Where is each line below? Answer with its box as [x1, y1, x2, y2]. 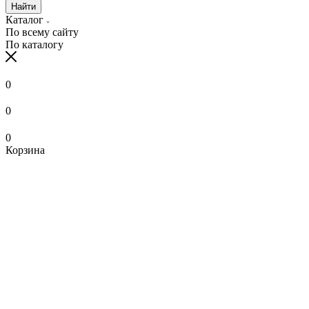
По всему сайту [6, 26, 79, 38]
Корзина [6, 143, 45, 156]
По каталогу [6, 38, 63, 50]
